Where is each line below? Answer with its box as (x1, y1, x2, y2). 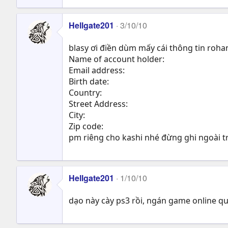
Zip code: (69, 120, 103, 132)
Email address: (69, 64, 125, 76)
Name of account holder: (69, 53, 164, 65)
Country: (69, 87, 102, 98)
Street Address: (69, 98, 128, 109)
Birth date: (69, 75, 109, 87)
